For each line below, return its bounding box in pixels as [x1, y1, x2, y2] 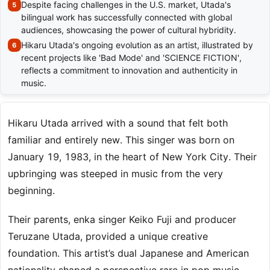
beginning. [8, 184, 55, 197]
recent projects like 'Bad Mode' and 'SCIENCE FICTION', [21, 52, 242, 63]
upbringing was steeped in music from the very [8, 168, 223, 180]
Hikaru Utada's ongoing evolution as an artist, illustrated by [21, 40, 253, 51]
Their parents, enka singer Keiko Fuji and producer [8, 213, 236, 226]
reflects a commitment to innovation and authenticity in [21, 65, 237, 76]
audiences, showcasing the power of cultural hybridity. [21, 25, 236, 36]
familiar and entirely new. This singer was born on [8, 134, 234, 146]
